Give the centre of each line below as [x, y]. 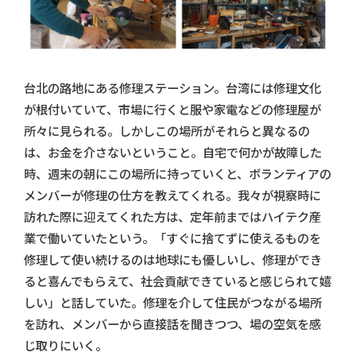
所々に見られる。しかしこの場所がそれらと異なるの [167, 131]
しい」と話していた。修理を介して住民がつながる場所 [173, 303]
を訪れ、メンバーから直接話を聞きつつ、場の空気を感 [172, 324]
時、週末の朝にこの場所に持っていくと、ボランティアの [178, 174]
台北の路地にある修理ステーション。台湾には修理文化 [172, 88]
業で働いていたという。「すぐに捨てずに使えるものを [172, 238]
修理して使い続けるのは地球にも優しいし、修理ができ [173, 260]
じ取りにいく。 [66, 346]
